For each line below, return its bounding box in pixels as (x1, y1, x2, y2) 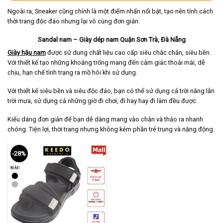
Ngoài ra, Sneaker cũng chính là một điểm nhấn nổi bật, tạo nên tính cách (7, 7, 213, 15)
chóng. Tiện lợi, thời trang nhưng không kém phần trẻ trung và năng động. (7, 125, 215, 133)
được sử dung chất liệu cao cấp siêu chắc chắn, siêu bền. (46, 49, 211, 57)
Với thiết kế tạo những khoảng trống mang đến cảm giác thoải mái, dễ (7, 59, 205, 67)
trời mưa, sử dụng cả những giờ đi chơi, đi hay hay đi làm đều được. (7, 97, 198, 105)
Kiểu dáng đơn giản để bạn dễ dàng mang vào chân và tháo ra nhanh (7, 115, 203, 123)
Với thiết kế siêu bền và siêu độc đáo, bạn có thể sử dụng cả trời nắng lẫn (7, 87, 215, 95)
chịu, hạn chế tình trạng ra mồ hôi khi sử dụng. (7, 69, 137, 77)
